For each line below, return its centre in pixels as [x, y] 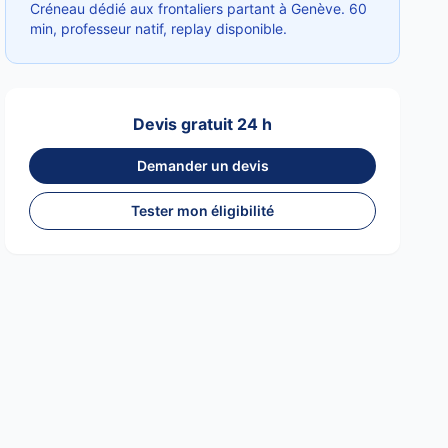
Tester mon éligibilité [203, 210]
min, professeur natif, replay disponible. [159, 28]
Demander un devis [202, 165]
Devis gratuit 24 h [203, 124]
